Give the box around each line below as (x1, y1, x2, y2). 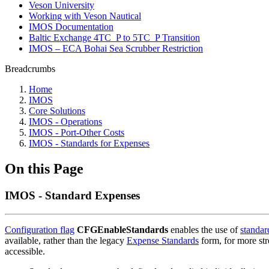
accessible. (5, 246, 47, 256)
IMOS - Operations (29, 116, 102, 127)
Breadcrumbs (5, 64, 55, 74)
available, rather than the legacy (5, 235, 127, 246)
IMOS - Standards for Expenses (29, 138, 150, 148)
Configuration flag (5, 224, 74, 235)
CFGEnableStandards (77, 224, 168, 235)
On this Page (5, 160, 83, 177)
